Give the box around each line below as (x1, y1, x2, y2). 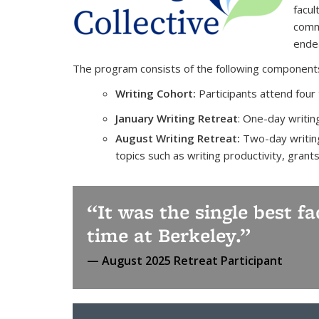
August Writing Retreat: (115, 131, 240, 145)
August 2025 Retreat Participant (102, 253, 283, 268)
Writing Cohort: (115, 86, 196, 100)
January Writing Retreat (115, 111, 238, 125)
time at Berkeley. (87, 221, 240, 249)
